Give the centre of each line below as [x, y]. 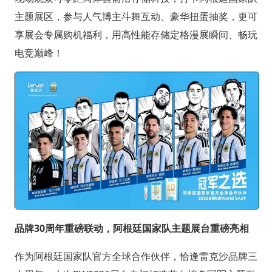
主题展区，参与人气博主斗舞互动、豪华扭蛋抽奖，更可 [136, 16]
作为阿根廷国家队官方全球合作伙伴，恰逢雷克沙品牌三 [136, 256]
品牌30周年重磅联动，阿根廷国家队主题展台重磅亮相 [131, 228]
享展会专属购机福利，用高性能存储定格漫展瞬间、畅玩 [136, 34]
